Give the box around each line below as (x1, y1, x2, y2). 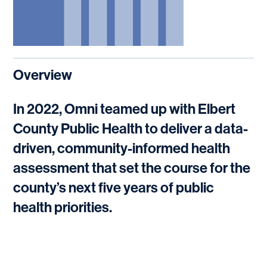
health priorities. (13, 199, 113, 216)
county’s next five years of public (13, 179, 215, 196)
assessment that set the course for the (13, 160, 251, 176)
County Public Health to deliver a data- (13, 120, 249, 137)
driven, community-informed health (13, 140, 231, 157)
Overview (13, 67, 73, 83)
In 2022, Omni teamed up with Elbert (13, 101, 236, 117)
